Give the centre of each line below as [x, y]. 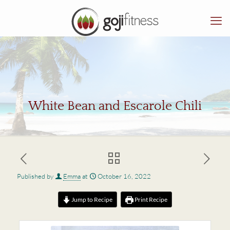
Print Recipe [150, 199]
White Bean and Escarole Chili [115, 106]
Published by [35, 176]
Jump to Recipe [92, 199]
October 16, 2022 [124, 176]
